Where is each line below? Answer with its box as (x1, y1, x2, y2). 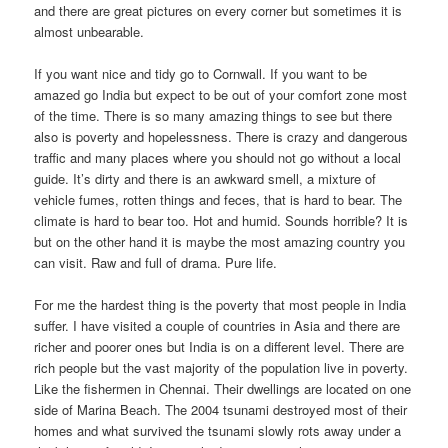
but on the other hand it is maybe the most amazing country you (34, 231, 406, 251)
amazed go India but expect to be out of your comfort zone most (34, 84, 408, 104)
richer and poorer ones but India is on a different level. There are (34, 336, 405, 356)
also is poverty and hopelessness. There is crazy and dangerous (34, 126, 409, 146)
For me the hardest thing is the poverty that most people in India (34, 294, 407, 314)
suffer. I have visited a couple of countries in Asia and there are (34, 315, 401, 335)
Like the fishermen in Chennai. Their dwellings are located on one (34, 378, 412, 398)
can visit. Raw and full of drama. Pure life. (34, 252, 278, 272)
